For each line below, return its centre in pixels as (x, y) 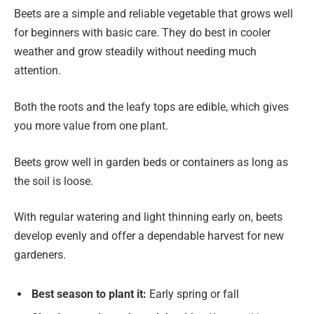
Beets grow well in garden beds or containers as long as (151, 162)
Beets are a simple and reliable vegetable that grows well (153, 14)
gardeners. (40, 255)
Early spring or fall (193, 294)
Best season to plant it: (89, 294)
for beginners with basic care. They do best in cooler (142, 33)
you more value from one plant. (91, 125)
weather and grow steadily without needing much (135, 52)
